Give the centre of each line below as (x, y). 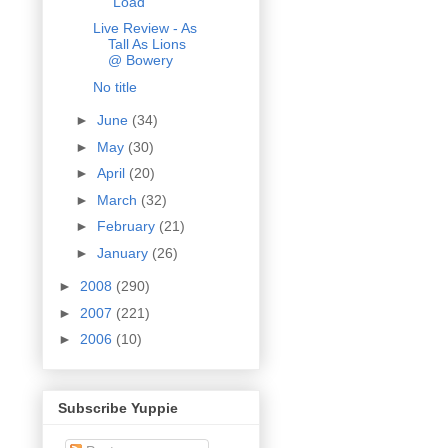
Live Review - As (144, 28)
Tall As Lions (146, 44)
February (127, 226)
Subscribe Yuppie (118, 407)
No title (114, 86)
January (124, 252)
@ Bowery (140, 60)
